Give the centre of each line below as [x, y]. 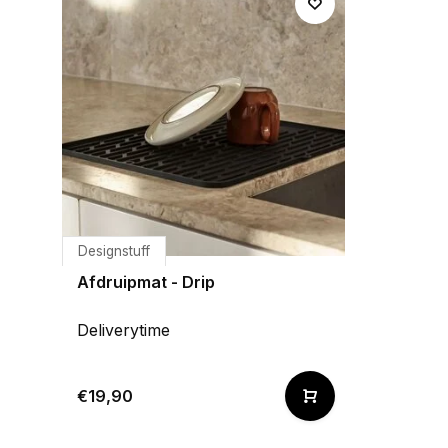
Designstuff [114, 251]
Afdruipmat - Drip [146, 282]
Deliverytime [123, 330]
